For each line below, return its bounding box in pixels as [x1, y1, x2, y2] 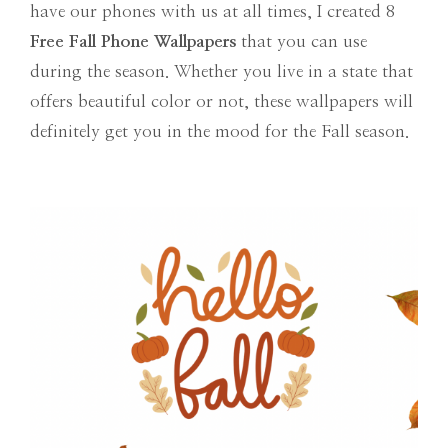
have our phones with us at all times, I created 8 [30, 2, 395, 20]
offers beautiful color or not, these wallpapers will [30, 92, 413, 110]
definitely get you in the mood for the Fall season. [30, 122, 409, 140]
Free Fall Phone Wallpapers [30, 32, 236, 50]
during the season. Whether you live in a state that [30, 62, 413, 80]
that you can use [236, 32, 367, 50]
